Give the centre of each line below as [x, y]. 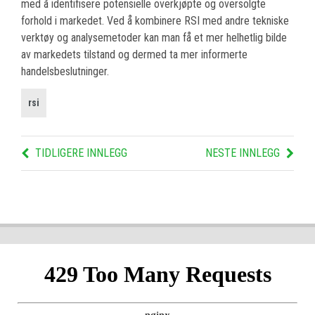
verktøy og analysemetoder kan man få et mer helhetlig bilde [154, 38]
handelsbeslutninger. [65, 72]
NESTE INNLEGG [243, 153]
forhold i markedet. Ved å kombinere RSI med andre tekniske [155, 21]
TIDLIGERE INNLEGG [81, 153]
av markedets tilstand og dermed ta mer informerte [134, 55]
